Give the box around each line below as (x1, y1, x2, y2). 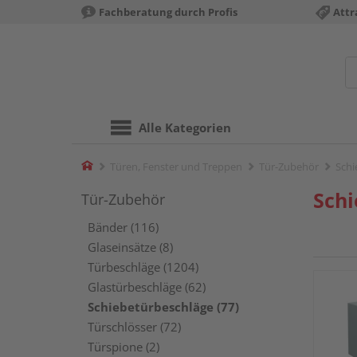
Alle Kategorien (139, 120, 231, 135)
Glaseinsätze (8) (88, 239, 173, 255)
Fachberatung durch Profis (99, 5, 237, 19)
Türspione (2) (88, 339, 159, 355)
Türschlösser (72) (88, 319, 181, 335)
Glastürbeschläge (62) (88, 279, 206, 295)
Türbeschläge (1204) (88, 259, 198, 275)
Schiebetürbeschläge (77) (88, 299, 239, 315)
